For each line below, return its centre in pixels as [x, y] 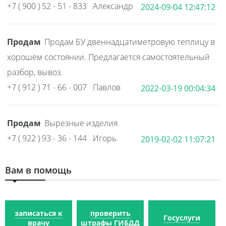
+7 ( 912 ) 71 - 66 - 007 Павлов [64, 87]
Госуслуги [182, 218]
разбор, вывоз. [35, 72]
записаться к [39, 213]
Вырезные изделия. [82, 123]
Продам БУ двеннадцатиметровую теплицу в [130, 42]
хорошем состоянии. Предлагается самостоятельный [108, 57]
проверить [110, 213]
